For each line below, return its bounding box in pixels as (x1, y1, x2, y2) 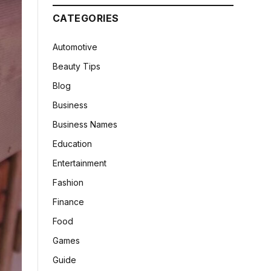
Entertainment (53, 158, 106, 168)
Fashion (53, 177, 83, 188)
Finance (53, 197, 84, 207)
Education (53, 139, 92, 149)
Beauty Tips (53, 61, 100, 71)
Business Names (53, 119, 117, 129)
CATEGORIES (53, 12, 119, 24)
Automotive (53, 42, 97, 52)
